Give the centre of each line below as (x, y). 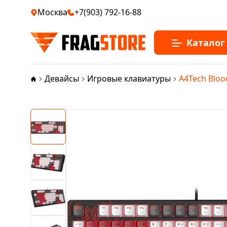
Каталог (206, 43)
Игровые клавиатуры (129, 79)
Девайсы (62, 79)
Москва (52, 12)
